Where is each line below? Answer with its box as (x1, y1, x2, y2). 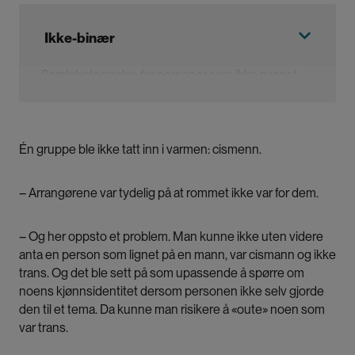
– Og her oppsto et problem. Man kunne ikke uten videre (19, 229, 323, 245)
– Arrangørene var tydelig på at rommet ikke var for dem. (19, 185, 321, 201)
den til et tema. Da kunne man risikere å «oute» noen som (19, 302, 325, 318)
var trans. (19, 320, 71, 336)
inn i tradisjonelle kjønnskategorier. (41, 86, 227, 101)
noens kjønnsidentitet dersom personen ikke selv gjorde (19, 284, 324, 300)
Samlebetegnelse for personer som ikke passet (41, 67, 297, 83)
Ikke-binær (44, 29, 115, 47)
